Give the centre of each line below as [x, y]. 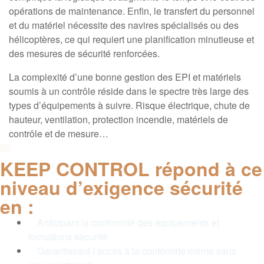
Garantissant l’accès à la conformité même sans [137, 251]
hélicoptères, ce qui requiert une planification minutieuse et [131, 39]
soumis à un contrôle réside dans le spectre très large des [129, 91]
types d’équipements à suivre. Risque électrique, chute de [129, 105]
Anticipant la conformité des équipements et [128, 222]
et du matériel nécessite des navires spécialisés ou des [124, 25]
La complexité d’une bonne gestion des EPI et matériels [125, 77]
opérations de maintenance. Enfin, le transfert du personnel [132, 11]
